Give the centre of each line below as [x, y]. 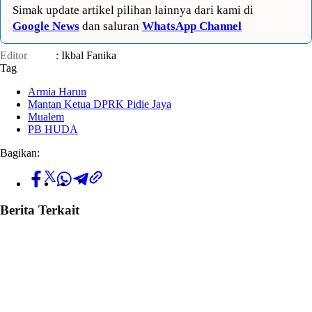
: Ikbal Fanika [86, 55]
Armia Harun [57, 91]
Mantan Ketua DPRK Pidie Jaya [100, 104]
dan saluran [111, 26]
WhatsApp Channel [192, 26]
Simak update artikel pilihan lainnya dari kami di [133, 10]
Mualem [46, 116]
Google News [46, 26]
